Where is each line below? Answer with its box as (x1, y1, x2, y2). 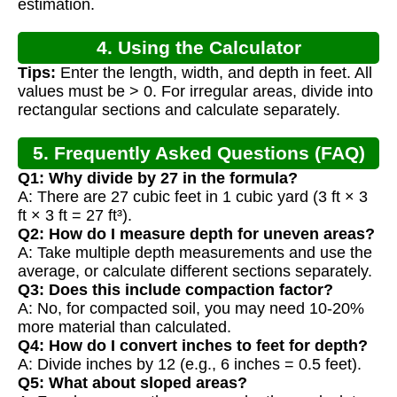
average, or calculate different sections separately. (18, 261, 372, 280)
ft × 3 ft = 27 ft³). (18, 206, 132, 224)
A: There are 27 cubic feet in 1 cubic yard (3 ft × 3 (18, 187, 368, 206)
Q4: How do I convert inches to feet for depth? (18, 336, 368, 354)
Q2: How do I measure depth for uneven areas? (18, 224, 375, 243)
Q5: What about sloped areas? (18, 373, 247, 392)
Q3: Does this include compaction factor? (18, 280, 333, 299)
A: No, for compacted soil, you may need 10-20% (18, 299, 364, 317)
